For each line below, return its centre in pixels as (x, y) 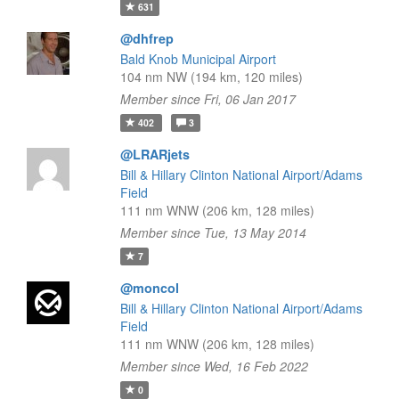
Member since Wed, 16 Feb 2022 (214, 366)
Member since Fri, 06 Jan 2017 (208, 99)
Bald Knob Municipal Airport (198, 59)
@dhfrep (147, 38)
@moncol (149, 288)
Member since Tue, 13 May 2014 (213, 232)
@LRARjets (155, 154)
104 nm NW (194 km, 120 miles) (211, 77)
